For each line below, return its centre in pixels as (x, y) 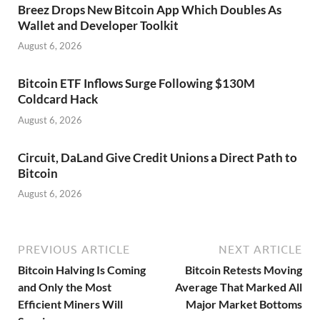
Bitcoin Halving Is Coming (82, 270)
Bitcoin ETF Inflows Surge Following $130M (136, 84)
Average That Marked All (239, 287)
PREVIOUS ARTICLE (74, 250)
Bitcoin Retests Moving (244, 270)
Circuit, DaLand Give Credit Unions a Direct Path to (157, 157)
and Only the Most (65, 287)
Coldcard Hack (59, 99)
